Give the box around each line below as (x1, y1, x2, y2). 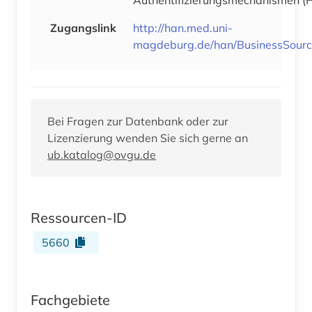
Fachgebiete (31, 290, 110, 309)
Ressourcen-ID (31, 208, 127, 226)
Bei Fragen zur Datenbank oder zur (47, 114, 228, 128)
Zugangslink (50, 20, 116, 35)
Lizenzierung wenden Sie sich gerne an (47, 130, 248, 145)
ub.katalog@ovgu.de (47, 147, 156, 162)
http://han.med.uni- (133, 20, 233, 35)
